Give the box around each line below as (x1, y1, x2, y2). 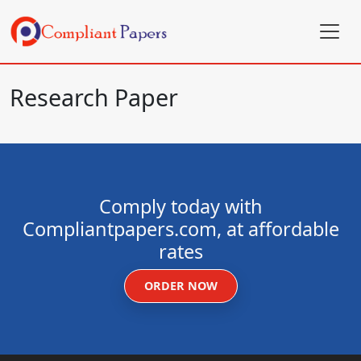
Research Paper (10, 81, 178, 113)
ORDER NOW (143, 278, 218, 294)
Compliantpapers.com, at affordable (22, 216, 339, 242)
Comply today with (98, 193, 263, 219)
